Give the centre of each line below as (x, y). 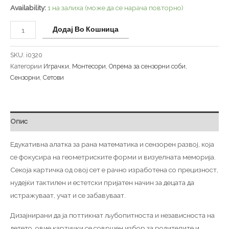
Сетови (53, 78)
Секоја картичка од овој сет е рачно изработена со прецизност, (114, 170)
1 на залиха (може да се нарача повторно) (116, 7)
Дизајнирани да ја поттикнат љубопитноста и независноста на (112, 215)
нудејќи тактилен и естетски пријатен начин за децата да (102, 183)
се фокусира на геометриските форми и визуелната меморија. (113, 157)
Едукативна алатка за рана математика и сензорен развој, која (112, 144)
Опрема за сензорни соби (147, 66)
